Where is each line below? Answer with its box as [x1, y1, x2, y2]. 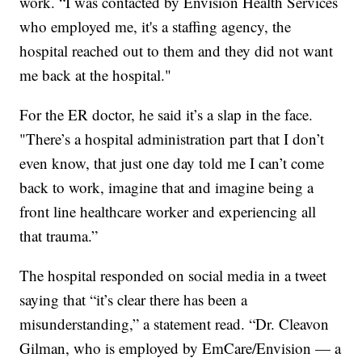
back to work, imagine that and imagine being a [19, 176, 314, 197]
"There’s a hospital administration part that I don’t [19, 128, 325, 149]
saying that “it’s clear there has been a [19, 288, 248, 309]
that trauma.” [19, 225, 99, 246]
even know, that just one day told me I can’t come [19, 152, 325, 173]
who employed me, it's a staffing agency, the [19, 15, 292, 36]
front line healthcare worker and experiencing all [19, 200, 317, 221]
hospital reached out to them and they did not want [19, 40, 334, 61]
